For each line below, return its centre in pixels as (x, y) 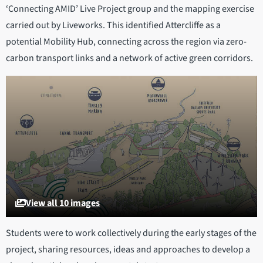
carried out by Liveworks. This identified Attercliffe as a (113, 26)
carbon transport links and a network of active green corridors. (131, 58)
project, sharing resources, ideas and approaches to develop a (128, 249)
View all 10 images (63, 203)
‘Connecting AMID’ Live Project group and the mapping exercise (130, 9)
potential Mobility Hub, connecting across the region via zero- (126, 42)
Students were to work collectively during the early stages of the (131, 233)
